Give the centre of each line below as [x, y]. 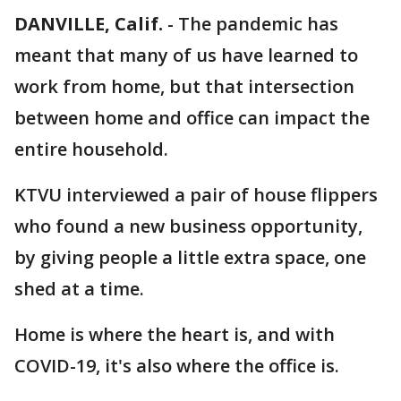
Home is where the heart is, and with [175, 334]
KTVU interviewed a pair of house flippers [196, 195]
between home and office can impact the [192, 118]
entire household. [91, 149]
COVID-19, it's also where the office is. [177, 366]
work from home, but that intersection [184, 86]
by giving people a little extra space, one [190, 257]
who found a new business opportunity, [188, 226]
